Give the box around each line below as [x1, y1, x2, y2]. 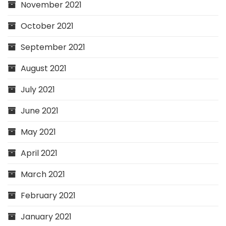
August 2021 [21, 63, 67, 74]
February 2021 [21, 190, 76, 201]
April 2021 [21, 147, 58, 159]
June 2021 [21, 105, 59, 117]
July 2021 [21, 84, 55, 95]
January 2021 [21, 211, 72, 222]
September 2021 [21, 41, 85, 53]
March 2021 [21, 168, 65, 180]
